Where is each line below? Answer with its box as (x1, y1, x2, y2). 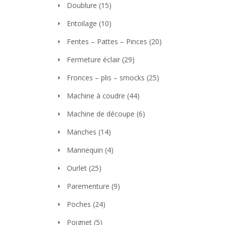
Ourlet (67, 163, 87, 173)
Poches (67, 199, 91, 209)
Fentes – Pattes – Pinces (67, 37, 147, 46)
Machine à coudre (67, 91, 125, 100)
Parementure (67, 181, 109, 191)
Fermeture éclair (67, 55, 120, 64)
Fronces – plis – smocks (67, 73, 145, 82)
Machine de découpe (67, 109, 135, 119)
